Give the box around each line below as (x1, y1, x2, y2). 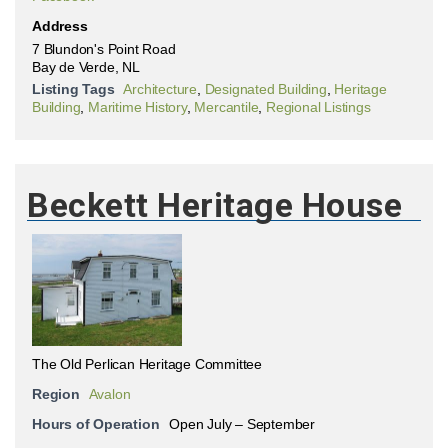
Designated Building (204, 80, 327, 97)
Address (32, 17, 88, 34)
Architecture (123, 80, 198, 97)
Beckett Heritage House (27, 184, 402, 225)
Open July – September (169, 416, 316, 432)
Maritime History (88, 98, 187, 115)
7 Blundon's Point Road (32, 40, 176, 57)
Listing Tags (32, 80, 115, 97)
